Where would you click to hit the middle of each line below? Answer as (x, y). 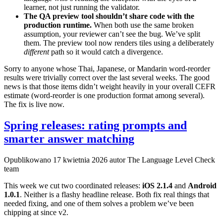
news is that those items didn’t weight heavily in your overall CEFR (110, 86)
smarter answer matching (69, 139)
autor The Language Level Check (161, 160)
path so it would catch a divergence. (106, 52)
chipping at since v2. (36, 212)
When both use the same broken (143, 25)
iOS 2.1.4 (157, 185)
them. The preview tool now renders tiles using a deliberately (119, 43)
